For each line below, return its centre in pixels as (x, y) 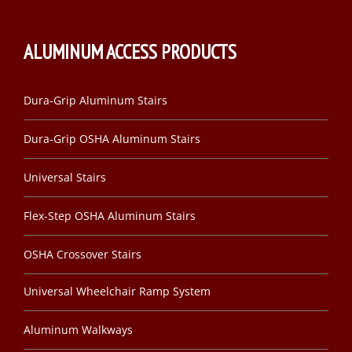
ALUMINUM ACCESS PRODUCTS (130, 52)
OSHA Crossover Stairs (82, 254)
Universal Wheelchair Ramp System (117, 291)
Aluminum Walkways (78, 330)
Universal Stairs (65, 177)
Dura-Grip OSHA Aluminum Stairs (112, 139)
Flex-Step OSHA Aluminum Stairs (110, 216)
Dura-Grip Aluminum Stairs (95, 100)
